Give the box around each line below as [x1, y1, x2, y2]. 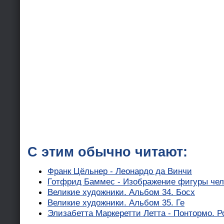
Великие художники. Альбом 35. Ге [47, 197, 184, 208]
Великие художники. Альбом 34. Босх [47, 187, 195, 197]
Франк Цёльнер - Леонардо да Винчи [47, 166, 192, 176]
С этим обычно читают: [27, 143, 187, 159]
